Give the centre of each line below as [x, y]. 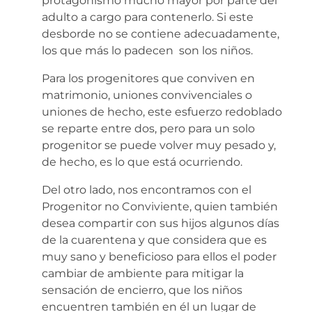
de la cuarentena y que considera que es [154, 240]
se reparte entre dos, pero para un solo [148, 128]
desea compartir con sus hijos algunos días [161, 223]
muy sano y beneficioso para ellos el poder [159, 256]
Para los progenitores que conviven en [148, 78]
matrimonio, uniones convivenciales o [147, 95]
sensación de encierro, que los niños [142, 290]
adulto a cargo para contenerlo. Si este [148, 17]
